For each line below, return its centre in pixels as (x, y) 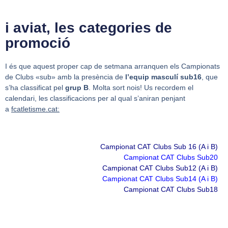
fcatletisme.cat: (35, 109)
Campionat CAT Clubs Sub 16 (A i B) (159, 146)
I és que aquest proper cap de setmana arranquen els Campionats (112, 66)
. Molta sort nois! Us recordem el (141, 88)
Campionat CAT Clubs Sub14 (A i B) (160, 178)
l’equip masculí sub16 (163, 77)
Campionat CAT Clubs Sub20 (171, 157)
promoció (38, 43)
